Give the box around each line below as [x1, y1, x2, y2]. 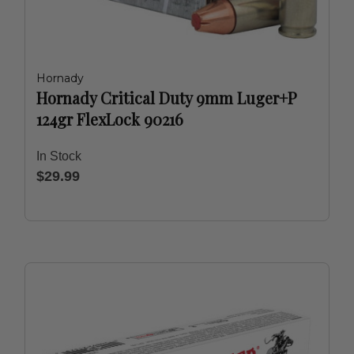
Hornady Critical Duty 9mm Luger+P [36, 87, 297, 108]
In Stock [36, 149, 81, 163]
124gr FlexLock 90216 [36, 108, 183, 130]
